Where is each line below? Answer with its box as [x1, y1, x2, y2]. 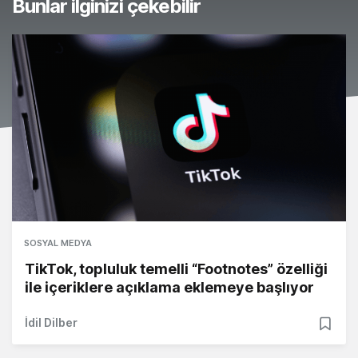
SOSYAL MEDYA [24, 237, 92, 249]
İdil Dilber [25, 316, 78, 330]
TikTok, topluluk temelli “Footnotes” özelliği [25, 261, 328, 278]
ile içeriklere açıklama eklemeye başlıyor [25, 279, 314, 296]
